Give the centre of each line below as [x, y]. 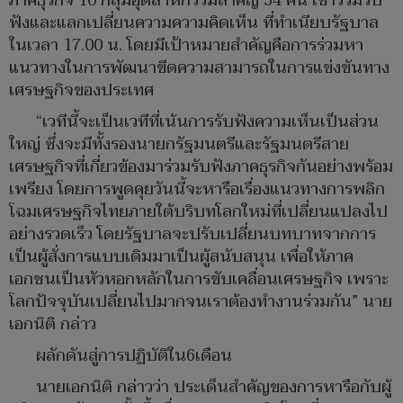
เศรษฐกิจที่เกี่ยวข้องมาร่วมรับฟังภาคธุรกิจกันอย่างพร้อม [201, 167]
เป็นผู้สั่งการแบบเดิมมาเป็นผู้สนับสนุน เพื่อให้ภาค [181, 257]
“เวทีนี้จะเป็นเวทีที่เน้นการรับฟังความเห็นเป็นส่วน [207, 122]
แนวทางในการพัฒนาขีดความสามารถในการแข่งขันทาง [199, 68]
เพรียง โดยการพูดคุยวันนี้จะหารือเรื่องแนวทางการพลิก [197, 190]
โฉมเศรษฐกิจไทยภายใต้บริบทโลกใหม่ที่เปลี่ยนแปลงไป [198, 212]
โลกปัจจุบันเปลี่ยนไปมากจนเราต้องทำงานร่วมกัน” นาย [201, 302]
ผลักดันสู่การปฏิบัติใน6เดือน [134, 356]
